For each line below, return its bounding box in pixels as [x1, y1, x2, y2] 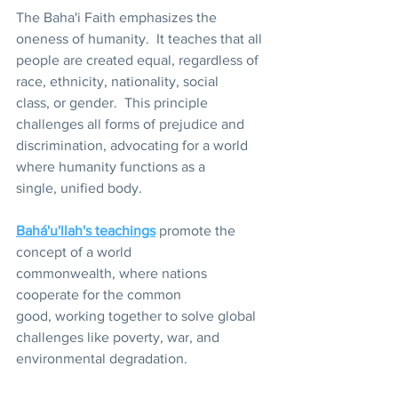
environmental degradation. [16, 351, 191, 367]
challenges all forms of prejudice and [16, 116, 248, 132]
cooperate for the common [16, 287, 185, 303]
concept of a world [16, 244, 135, 260]
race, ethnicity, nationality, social [16, 74, 222, 90]
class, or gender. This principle [16, 95, 211, 111]
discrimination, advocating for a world [16, 138, 251, 154]
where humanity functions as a [16, 159, 209, 175]
